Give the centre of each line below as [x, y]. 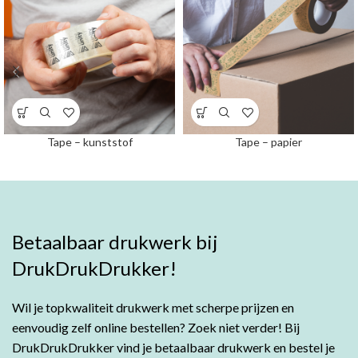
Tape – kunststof [89, 142]
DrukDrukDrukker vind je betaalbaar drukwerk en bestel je [173, 347]
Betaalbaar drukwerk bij [115, 242]
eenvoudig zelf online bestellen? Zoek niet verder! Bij [156, 327]
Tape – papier [268, 142]
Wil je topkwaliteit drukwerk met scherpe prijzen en [153, 307]
